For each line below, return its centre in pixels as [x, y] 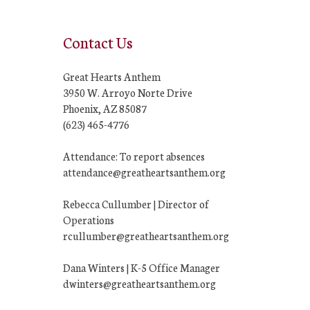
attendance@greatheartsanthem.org [144, 172]
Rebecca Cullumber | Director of [136, 203]
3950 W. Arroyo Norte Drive [128, 92]
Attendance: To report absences [134, 156]
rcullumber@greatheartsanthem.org [146, 235]
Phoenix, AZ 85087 [105, 108]
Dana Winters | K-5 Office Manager [142, 267]
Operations [89, 219]
